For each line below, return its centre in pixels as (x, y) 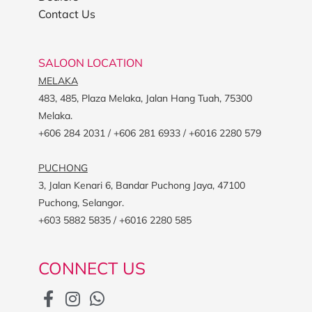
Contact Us (67, 14)
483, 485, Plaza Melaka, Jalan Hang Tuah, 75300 (145, 98)
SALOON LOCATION (90, 62)
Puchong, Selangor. (81, 202)
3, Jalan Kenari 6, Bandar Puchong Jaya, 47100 (141, 185)
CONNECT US (92, 268)
